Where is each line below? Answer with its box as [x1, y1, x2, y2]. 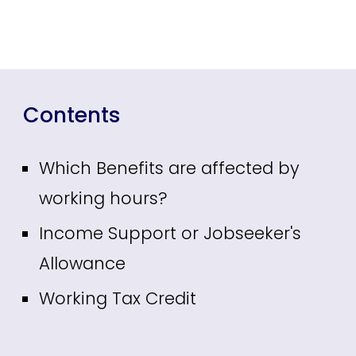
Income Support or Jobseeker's [39, 222, 302, 245]
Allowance [39, 252, 126, 275]
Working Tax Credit [39, 287, 197, 310]
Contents [23, 100, 122, 130]
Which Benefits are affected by [39, 157, 300, 180]
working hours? [39, 187, 168, 210]
